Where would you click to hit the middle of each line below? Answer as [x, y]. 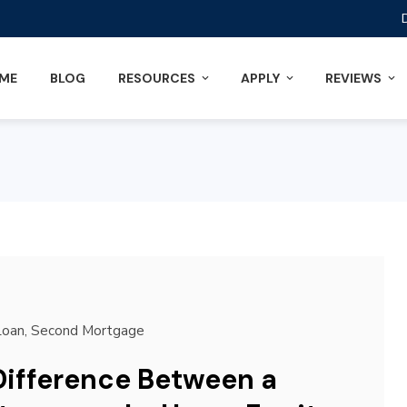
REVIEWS [353, 78]
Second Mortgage [87, 331]
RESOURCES [157, 78]
